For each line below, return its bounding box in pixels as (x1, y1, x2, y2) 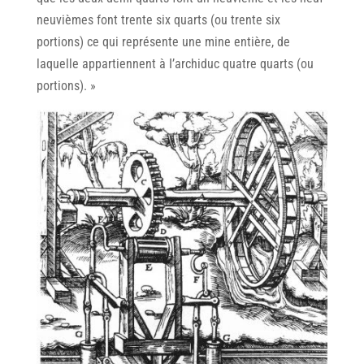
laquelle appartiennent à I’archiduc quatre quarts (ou (36, 55, 314, 71)
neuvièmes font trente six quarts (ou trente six (36, 11, 280, 28)
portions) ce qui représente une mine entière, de (36, 33, 290, 50)
